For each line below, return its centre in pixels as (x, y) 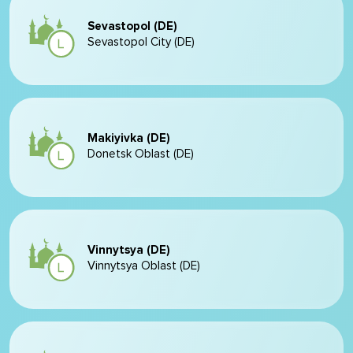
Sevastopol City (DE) (141, 42)
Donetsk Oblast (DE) (141, 154)
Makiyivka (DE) (129, 138)
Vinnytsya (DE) (129, 250)
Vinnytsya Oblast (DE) (144, 266)
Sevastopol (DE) (132, 26)
